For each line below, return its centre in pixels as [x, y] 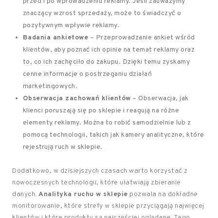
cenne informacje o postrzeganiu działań [87, 74]
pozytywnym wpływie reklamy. [71, 26]
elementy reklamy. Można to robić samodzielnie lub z [107, 123]
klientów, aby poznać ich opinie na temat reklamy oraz [109, 50]
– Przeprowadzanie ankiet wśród [142, 38]
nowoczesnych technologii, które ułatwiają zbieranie [97, 183]
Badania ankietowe [55, 38]
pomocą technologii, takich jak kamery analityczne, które [113, 135]
